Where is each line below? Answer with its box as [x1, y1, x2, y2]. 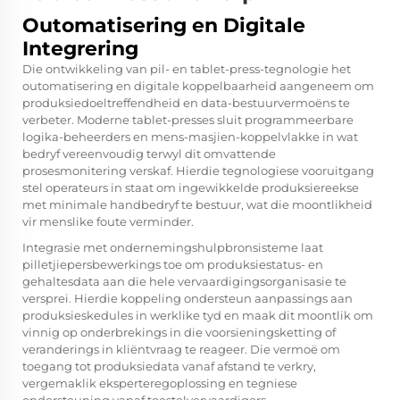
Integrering [22, 37, 138, 62]
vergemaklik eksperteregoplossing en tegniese [22, 376, 297, 391]
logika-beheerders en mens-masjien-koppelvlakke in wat [22, 129, 358, 145]
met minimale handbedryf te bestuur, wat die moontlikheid [22, 197, 372, 212]
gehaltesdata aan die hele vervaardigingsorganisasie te [22, 274, 346, 289]
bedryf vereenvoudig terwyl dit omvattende [22, 146, 276, 162]
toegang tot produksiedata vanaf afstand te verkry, [22, 359, 316, 374]
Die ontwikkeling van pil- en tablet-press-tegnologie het [22, 62, 351, 77]
